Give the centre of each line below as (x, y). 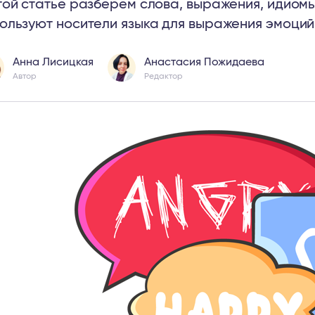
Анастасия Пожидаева (204, 62)
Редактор (163, 76)
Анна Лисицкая (53, 62)
